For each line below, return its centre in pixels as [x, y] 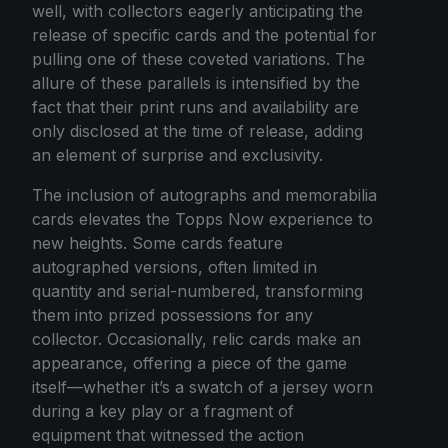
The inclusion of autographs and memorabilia [204, 195]
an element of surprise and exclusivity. [177, 155]
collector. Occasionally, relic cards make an [196, 339]
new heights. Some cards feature [157, 243]
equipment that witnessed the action [168, 435]
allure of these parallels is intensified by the [196, 83]
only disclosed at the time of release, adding [197, 131]
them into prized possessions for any [172, 315]
